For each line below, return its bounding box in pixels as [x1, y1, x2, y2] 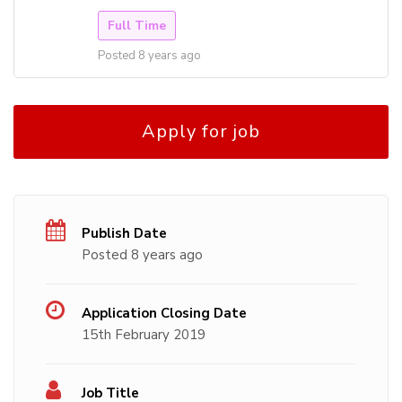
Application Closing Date [82, 304, 247, 323]
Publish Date [82, 224, 167, 243]
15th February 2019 [82, 326, 205, 345]
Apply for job [142, 119, 260, 144]
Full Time [108, 17, 166, 35]
